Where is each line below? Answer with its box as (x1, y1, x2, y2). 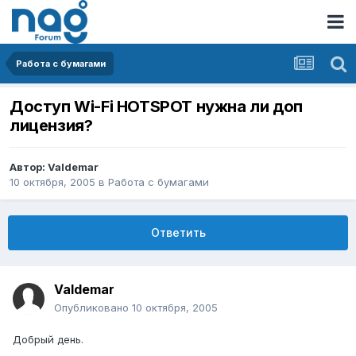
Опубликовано (54, 301, 132, 315)
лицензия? (10, 116, 93, 136)
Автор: (10, 161, 48, 174)
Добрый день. (13, 333, 83, 346)
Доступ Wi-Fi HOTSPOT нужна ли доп (10, 97, 303, 117)
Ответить (150, 226, 206, 240)
